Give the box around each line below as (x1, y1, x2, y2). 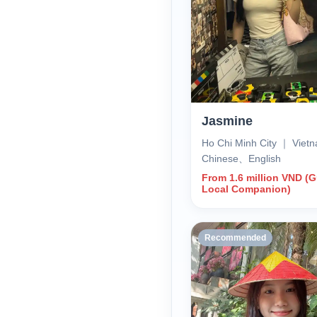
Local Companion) (201, 183, 291, 195)
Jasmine (201, 113, 253, 128)
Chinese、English (201, 152, 281, 164)
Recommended (204, 232, 266, 243)
